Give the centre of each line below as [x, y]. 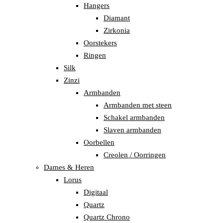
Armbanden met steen [138, 105]
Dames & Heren [69, 167]
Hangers [97, 6]
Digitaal [96, 192]
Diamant [117, 18]
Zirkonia [117, 31]
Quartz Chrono [107, 217]
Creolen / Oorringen [135, 155]
